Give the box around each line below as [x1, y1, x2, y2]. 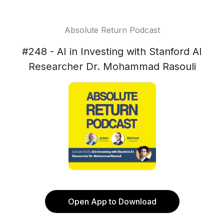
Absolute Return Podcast [64, 25, 160, 35]
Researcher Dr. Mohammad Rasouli [28, 60, 196, 72]
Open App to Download [67, 196, 156, 206]
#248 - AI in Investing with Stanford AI [22, 45, 202, 57]
